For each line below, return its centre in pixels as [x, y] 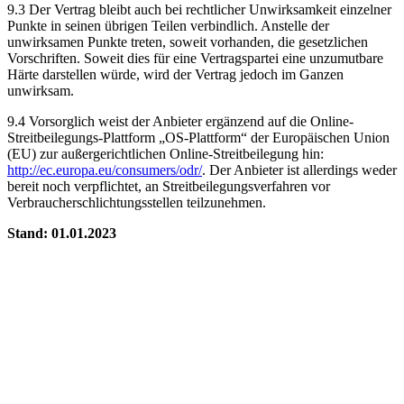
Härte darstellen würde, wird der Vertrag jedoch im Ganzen [175, 75]
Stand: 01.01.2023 [62, 234]
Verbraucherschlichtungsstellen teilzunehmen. [137, 203]
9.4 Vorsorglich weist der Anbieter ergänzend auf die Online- [180, 122]
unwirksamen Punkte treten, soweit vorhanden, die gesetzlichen [188, 42]
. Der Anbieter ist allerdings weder [299, 170]
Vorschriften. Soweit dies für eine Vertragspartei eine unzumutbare [195, 59]
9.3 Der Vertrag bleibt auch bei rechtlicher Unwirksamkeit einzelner [199, 10]
